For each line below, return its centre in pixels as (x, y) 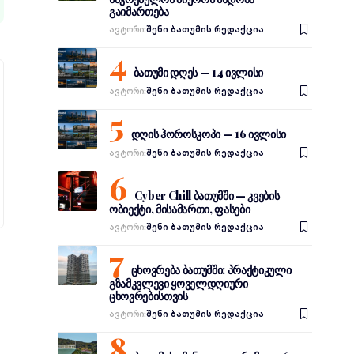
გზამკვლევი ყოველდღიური (178, 283)
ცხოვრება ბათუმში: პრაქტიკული (211, 270)
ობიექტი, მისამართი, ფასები (179, 209)
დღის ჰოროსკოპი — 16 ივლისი (209, 134)
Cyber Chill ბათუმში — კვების (207, 196)
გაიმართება (139, 11)
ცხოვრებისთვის (148, 296)
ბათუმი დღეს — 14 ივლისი (198, 72)
